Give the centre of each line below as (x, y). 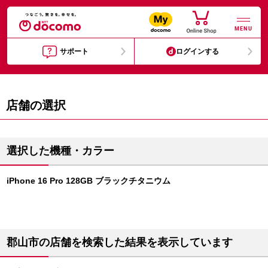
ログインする (198, 51)
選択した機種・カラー (60, 151)
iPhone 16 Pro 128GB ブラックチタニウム (89, 181)
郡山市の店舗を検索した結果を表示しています (120, 242)
